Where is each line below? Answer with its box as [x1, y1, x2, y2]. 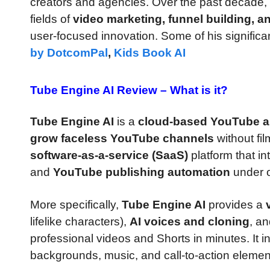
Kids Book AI [114, 46, 186, 59]
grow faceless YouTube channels [30, 132, 214, 145]
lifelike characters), [30, 215, 130, 228]
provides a [206, 198, 266, 211]
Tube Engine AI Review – [30, 84, 170, 97]
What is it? [170, 84, 228, 97]
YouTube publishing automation [53, 166, 230, 179]
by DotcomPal [30, 46, 108, 59]
